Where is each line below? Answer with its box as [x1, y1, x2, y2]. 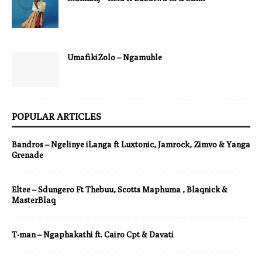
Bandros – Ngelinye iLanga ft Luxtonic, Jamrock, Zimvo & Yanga [12, 139, 250, 149]
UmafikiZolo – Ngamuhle [67, 52, 162, 62]
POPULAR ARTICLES [12, 111, 101, 122]
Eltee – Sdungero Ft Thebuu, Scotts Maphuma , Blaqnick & [12, 184, 227, 194]
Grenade [12, 150, 43, 160]
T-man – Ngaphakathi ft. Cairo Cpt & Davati [12, 229, 174, 239]
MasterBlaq [12, 195, 56, 205]
